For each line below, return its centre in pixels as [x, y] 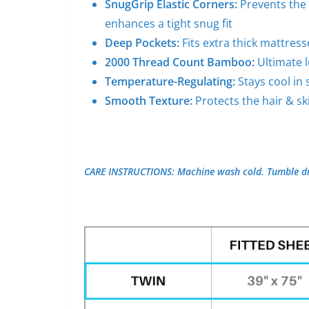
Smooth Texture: [149, 101]
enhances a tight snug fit [169, 23]
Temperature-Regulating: [171, 81]
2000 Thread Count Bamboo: [181, 62]
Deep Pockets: [142, 43]
